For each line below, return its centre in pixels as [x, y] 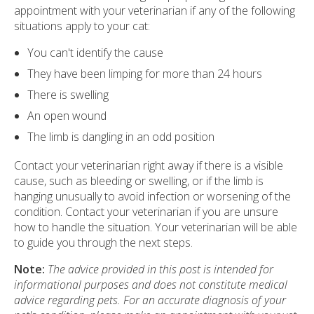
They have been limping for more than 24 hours [145, 73]
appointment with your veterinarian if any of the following [155, 10]
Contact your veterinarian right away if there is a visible [149, 165]
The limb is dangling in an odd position [121, 136]
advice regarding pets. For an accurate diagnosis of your [150, 300]
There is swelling [68, 94]
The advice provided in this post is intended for [161, 269]
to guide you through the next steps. [103, 242]
